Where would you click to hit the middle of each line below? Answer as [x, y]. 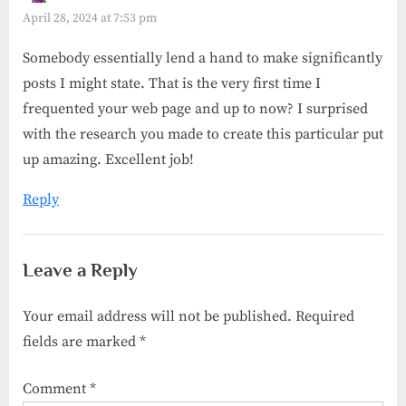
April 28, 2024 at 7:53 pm [90, 19]
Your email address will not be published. [157, 316]
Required [325, 316]
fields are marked [81, 341]
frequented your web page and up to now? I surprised [195, 108]
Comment [56, 388]
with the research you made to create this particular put [203, 134]
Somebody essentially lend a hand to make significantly [203, 58]
